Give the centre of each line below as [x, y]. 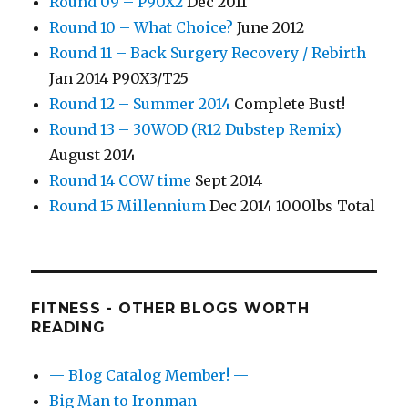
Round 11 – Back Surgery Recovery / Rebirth [208, 53]
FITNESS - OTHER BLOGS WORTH [170, 309]
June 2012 [269, 28]
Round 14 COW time [121, 181]
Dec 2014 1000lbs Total [291, 206]
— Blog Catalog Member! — [149, 376]
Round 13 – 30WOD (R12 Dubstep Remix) [196, 130]
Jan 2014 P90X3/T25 [119, 79]
